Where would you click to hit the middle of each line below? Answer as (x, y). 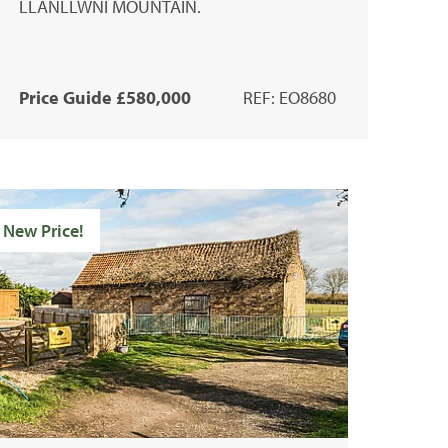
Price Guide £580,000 (104, 97)
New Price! (43, 230)
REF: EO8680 (289, 97)
